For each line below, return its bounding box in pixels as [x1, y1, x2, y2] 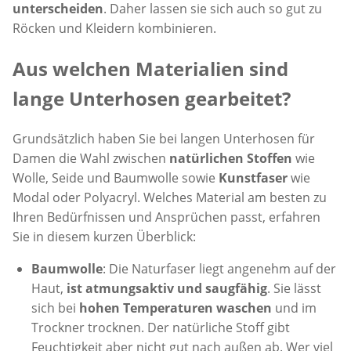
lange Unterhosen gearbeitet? [13, 85, 291, 111]
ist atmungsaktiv [67, 279, 174, 297]
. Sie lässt [267, 279, 321, 297]
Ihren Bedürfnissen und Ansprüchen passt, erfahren [13, 208, 320, 226]
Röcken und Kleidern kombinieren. [13, 19, 216, 37]
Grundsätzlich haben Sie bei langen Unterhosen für [13, 129, 315, 147]
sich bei [31, 299, 79, 317]
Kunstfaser [219, 168, 291, 186]
